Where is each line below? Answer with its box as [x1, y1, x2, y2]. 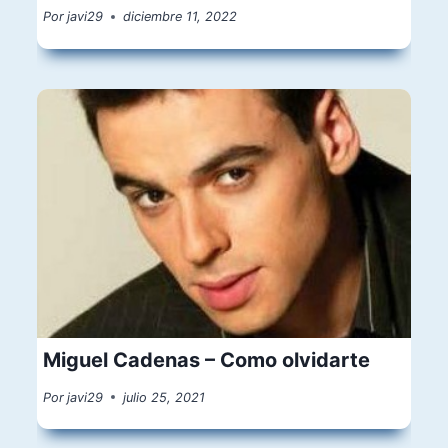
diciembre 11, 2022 [123, 9, 238, 25]
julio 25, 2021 [123, 389, 206, 405]
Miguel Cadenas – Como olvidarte [43, 347, 371, 372]
